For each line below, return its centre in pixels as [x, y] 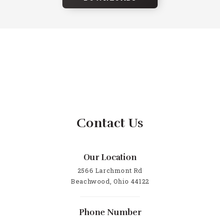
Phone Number [110, 212]
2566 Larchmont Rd [110, 171]
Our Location [110, 157]
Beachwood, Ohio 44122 [110, 181]
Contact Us [110, 123]
